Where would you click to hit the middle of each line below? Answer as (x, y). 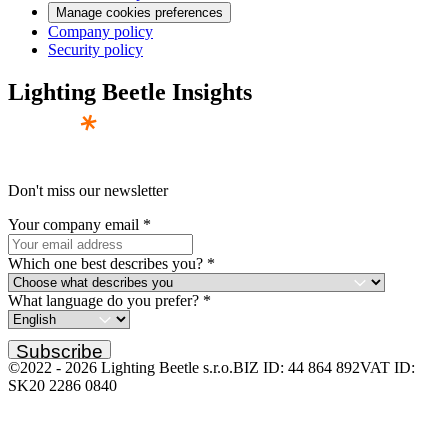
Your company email (73, 225)
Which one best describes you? (105, 264)
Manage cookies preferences (139, 13)
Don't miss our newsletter (88, 191)
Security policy (95, 50)
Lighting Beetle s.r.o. (165, 368)
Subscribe (59, 351)
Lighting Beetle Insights (130, 92)
